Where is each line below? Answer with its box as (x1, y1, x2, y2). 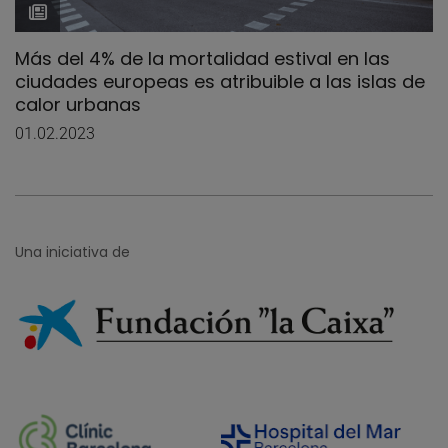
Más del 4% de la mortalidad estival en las (15, 45, 390, 71)
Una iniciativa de (15, 241, 130, 262)
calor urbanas (15, 91, 141, 117)
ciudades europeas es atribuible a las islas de (15, 68, 425, 94)
